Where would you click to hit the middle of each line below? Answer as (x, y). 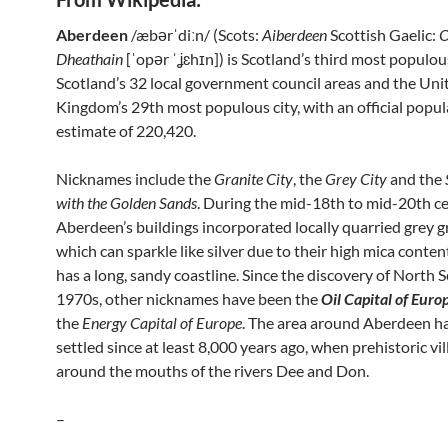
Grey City (356, 178)
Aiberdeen (294, 34)
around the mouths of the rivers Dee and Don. (212, 370)
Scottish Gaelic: (383, 34)
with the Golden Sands (126, 202)
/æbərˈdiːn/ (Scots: (195, 34)
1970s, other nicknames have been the (188, 298)
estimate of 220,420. (126, 130)
